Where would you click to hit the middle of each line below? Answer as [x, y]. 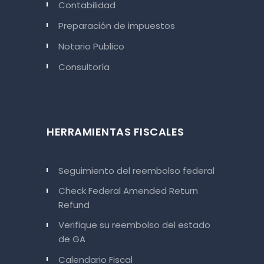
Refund [74, 204]
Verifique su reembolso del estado [134, 225]
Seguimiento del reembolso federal [136, 170]
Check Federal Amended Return [128, 190]
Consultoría [84, 67]
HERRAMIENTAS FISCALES [115, 131]
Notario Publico [91, 46]
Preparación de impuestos [117, 25]
